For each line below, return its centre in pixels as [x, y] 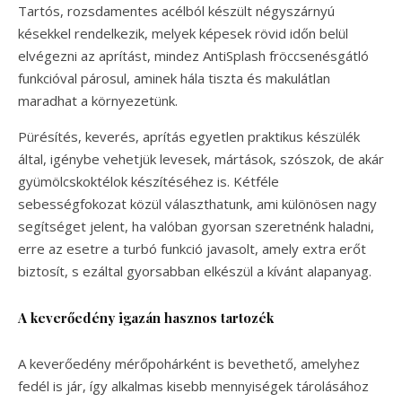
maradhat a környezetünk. [98, 100]
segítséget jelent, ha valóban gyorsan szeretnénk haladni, [196, 226]
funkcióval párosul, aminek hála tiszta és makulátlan [174, 78]
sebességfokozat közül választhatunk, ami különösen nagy [197, 203]
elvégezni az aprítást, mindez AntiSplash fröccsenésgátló [193, 55]
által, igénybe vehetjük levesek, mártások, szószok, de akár [201, 158]
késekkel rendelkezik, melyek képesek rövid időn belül [183, 33]
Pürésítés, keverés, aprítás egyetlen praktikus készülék [189, 136]
